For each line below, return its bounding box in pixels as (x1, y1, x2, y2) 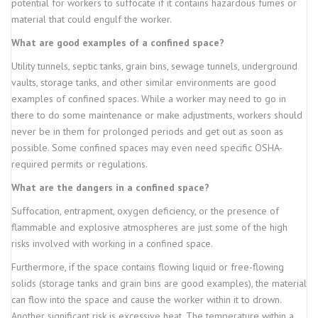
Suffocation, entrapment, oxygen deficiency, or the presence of (11, 204, 279, 217)
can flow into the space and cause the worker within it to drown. (11, 293, 281, 306)
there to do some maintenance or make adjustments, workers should (11, 109, 302, 121)
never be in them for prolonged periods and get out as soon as (11, 125, 283, 138)
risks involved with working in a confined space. (11, 237, 213, 250)
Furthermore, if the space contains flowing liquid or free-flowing (11, 261, 284, 273)
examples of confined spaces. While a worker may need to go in (11, 92, 286, 105)
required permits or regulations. (11, 158, 148, 170)
